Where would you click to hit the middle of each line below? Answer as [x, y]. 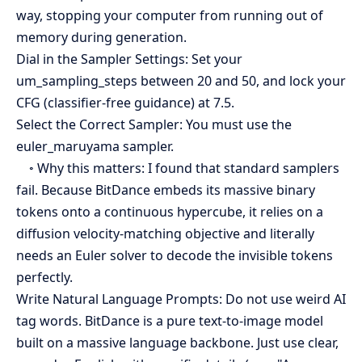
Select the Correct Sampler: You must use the [154, 124]
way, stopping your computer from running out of [170, 15]
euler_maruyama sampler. [95, 146]
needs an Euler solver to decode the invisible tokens [175, 255]
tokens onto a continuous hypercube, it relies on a [170, 212]
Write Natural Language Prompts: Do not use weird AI [181, 299]
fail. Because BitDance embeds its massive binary [166, 190]
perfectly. [44, 277]
